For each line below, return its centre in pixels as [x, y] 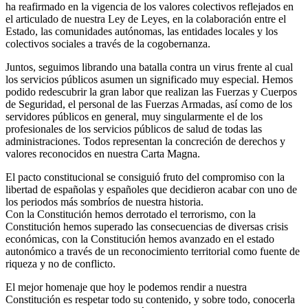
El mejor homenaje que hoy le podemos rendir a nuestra [126, 287]
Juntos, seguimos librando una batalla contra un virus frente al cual [149, 67]
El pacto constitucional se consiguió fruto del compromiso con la [145, 177]
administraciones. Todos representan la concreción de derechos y [145, 141]
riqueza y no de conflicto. [60, 263]
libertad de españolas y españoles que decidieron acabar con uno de [151, 189]
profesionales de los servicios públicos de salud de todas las [134, 129]
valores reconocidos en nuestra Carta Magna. [103, 153]
